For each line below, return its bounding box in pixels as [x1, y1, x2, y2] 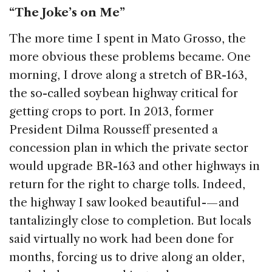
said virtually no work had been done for [9, 232, 234, 246]
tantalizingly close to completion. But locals [9, 214, 251, 228]
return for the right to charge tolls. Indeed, [9, 177, 245, 192]
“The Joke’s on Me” [9, 5, 125, 20]
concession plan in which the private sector [9, 141, 248, 155]
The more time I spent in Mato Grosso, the [9, 32, 246, 46]
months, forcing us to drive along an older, [9, 250, 245, 265]
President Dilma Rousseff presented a [9, 123, 218, 137]
